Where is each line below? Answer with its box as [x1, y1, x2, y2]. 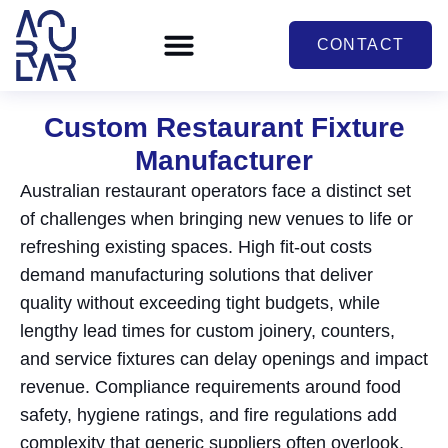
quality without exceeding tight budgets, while [20, 292, 380, 313]
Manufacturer [135, 144, 313, 176]
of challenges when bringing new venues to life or [20, 208, 413, 229]
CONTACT [316, 36, 405, 54]
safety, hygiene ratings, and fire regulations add [20, 404, 397, 425]
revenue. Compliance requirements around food [20, 376, 401, 397]
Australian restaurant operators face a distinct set [20, 180, 411, 201]
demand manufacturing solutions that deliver [20, 264, 373, 285]
